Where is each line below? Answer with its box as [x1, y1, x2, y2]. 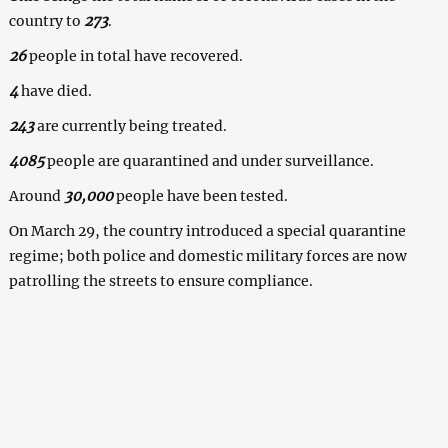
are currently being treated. [33, 116, 230, 135]
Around [8, 186, 64, 205]
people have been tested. [115, 186, 288, 205]
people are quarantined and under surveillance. [43, 151, 380, 170]
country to [8, 11, 84, 30]
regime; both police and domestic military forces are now [8, 246, 407, 265]
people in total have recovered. [25, 46, 243, 65]
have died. [17, 81, 95, 100]
